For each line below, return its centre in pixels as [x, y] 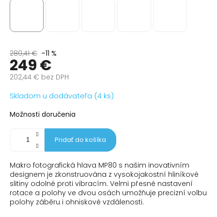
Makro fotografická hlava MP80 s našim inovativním [100, 165]
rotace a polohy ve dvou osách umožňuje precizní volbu [108, 193]
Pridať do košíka [80, 139]
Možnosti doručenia [43, 114]
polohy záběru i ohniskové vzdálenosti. [77, 202]
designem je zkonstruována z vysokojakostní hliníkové [104, 174]
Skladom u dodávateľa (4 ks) [62, 95]
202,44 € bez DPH [39, 77]
